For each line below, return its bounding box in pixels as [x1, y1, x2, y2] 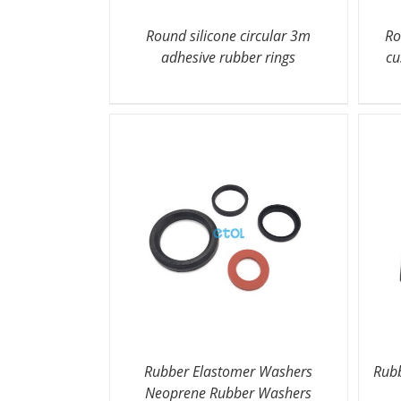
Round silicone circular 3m [146, 25, 311, 46]
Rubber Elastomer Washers [144, 361, 313, 381]
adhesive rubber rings [161, 47, 296, 67]
